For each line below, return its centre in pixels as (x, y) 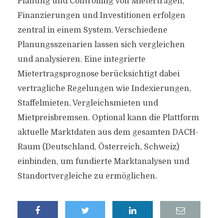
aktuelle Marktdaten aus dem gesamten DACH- (108, 132)
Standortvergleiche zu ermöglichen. (87, 176)
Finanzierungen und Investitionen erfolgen (101, 16)
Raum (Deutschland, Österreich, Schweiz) (98, 147)
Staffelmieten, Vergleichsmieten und (88, 103)
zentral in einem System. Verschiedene (92, 30)
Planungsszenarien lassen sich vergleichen (101, 45)
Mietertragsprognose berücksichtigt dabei (98, 74)
